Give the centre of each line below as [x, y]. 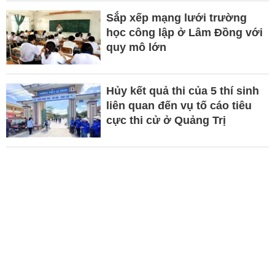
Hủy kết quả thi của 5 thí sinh [182, 91]
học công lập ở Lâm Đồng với [184, 32]
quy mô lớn [136, 47]
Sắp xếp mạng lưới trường [176, 17]
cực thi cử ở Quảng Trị [166, 120]
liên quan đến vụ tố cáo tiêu [179, 105]
